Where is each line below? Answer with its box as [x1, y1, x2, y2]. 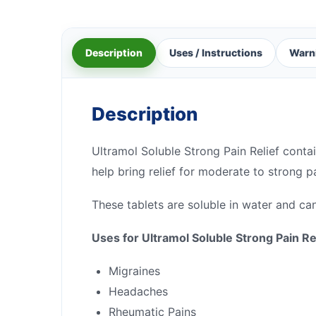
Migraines [109, 263, 160, 278]
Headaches [109, 284, 168, 298]
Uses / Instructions [169, 46, 262, 59]
